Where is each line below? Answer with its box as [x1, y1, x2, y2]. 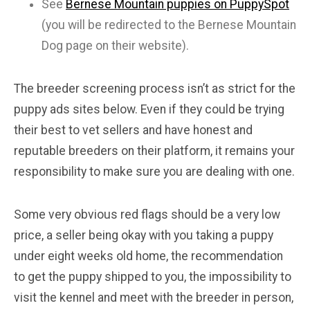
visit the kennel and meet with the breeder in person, [14, 291, 293, 305]
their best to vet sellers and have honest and [14, 123, 253, 138]
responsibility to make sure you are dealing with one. [14, 165, 295, 179]
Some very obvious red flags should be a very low [14, 208, 280, 222]
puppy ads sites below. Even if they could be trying [14, 102, 284, 117]
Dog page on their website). [42, 39, 189, 53]
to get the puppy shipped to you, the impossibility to [14, 270, 291, 284]
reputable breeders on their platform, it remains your [14, 144, 295, 158]
